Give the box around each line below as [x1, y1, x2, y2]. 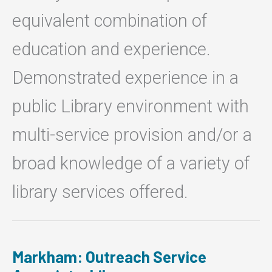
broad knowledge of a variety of [12, 153, 250, 174]
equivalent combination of [12, 10, 207, 32]
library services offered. [12, 182, 188, 203]
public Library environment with [12, 96, 249, 117]
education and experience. [12, 39, 211, 60]
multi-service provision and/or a [12, 124, 252, 146]
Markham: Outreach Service [12, 246, 206, 266]
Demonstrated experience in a [12, 67, 239, 89]
